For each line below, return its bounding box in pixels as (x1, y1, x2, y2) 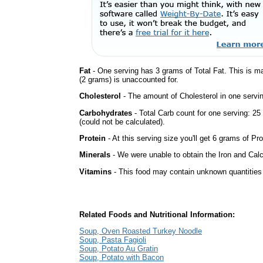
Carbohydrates (79, 108, 132, 117)
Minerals (79, 150, 110, 160)
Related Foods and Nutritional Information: (79, 210, 235, 219)
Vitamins (79, 167, 112, 176)
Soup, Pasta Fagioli (79, 235, 146, 245)
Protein (79, 133, 106, 143)
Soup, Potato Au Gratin (79, 244, 158, 254)
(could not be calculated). (79, 117, 165, 126)
